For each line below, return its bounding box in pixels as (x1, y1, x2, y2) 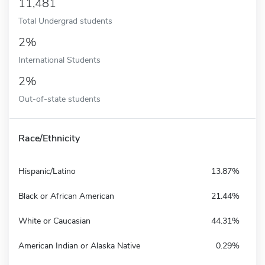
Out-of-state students (18, 92, 101, 105)
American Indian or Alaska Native (18, 240, 140, 251)
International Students (18, 53, 101, 66)
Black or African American (18, 190, 114, 202)
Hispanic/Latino (18, 165, 76, 177)
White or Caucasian (18, 215, 91, 227)
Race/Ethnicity (18, 131, 80, 145)
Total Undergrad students (18, 14, 112, 27)
